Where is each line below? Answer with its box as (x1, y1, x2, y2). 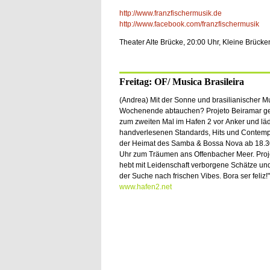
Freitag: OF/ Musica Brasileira (119, 77, 244, 87)
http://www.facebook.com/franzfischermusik (119, 20, 259, 28)
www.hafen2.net (119, 183, 172, 191)
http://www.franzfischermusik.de (119, 9, 222, 17)
